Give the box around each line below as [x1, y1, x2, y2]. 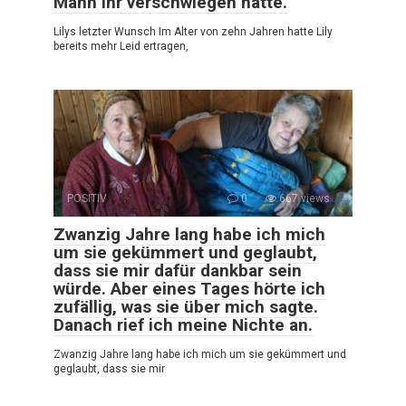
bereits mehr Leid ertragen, [53, 39, 188, 53]
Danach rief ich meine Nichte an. [53, 314, 313, 335]
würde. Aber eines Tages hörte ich [53, 277, 325, 299]
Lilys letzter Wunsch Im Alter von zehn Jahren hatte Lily [53, 24, 333, 38]
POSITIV [67, 191, 107, 205]
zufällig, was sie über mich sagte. [53, 295, 318, 317]
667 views [276, 191, 330, 205]
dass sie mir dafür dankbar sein [53, 259, 302, 281]
